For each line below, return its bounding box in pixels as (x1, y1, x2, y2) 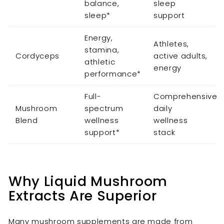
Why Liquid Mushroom (8, 172, 167, 191)
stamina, (84, 44, 119, 55)
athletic (84, 56, 115, 67)
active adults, (153, 50, 208, 61)
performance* (84, 68, 141, 79)
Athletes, (153, 38, 189, 49)
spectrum (84, 103, 123, 114)
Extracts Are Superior (8, 186, 157, 205)
